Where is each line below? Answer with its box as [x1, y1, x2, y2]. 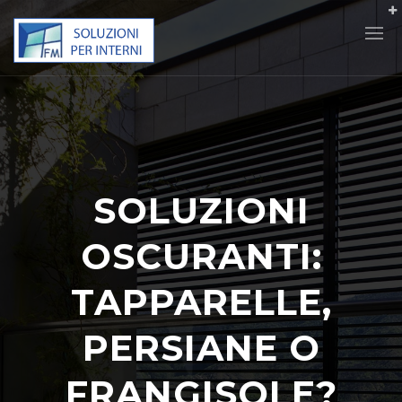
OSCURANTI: [80, 235, 322, 278]
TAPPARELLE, [70, 281, 332, 324]
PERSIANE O [82, 327, 320, 370]
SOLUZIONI [92, 189, 310, 232]
